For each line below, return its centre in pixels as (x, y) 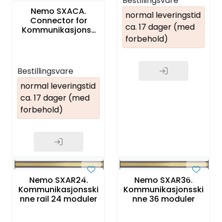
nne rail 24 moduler (74, 199)
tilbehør (58, 49)
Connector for (58, 20)
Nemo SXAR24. (58, 180)
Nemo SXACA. (58, 11)
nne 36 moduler (172, 199)
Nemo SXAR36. (164, 180)
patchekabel (58, 39)
